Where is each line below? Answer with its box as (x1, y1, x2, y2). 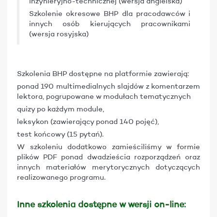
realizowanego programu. (17, 174, 106, 182)
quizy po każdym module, (17, 106, 104, 113)
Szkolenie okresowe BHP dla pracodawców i (29, 11, 190, 18)
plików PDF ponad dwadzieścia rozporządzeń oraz (17, 154, 200, 161)
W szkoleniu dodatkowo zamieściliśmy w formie (17, 144, 200, 151)
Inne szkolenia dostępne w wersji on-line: (17, 201, 186, 209)
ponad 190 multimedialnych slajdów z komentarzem (17, 83, 200, 91)
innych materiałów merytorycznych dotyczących (17, 164, 200, 171)
